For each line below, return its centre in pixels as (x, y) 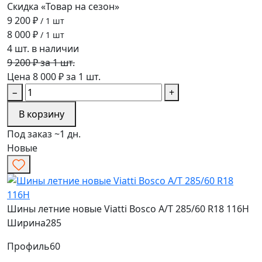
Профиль (28, 246)
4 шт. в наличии (43, 49)
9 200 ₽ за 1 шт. (41, 63)
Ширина (26, 223)
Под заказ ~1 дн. (44, 134)
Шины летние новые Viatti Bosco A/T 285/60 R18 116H (128, 208)
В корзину (42, 114)
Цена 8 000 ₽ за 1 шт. (54, 77)
